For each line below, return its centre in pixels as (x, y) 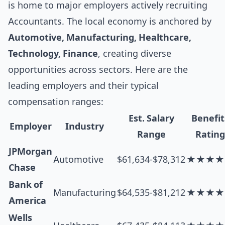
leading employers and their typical (83, 86)
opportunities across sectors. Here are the (98, 70)
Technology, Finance (53, 53)
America (27, 201)
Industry (85, 126)
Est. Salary (151, 118)
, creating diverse (135, 53)
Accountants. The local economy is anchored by (110, 21)
